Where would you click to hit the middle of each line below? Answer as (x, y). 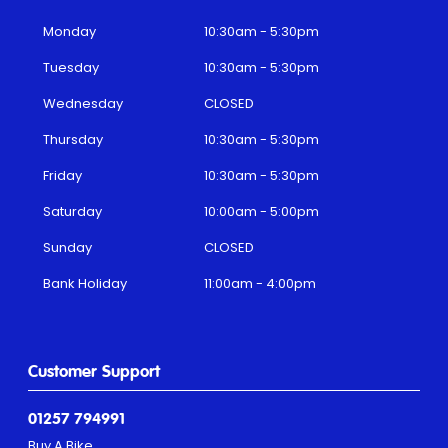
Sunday (67, 247)
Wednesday (83, 103)
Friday (62, 175)
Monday (69, 31)
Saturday (72, 211)
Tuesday (71, 67)
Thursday (73, 139)
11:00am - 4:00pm (260, 283)
